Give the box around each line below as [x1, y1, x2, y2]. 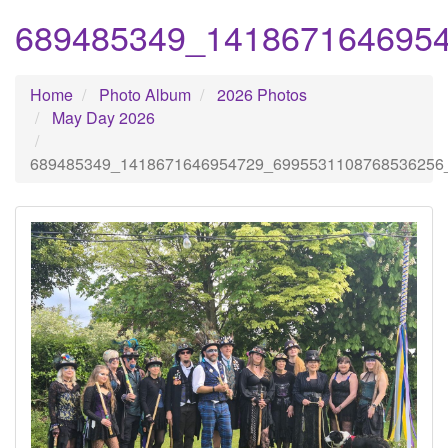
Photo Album [99, 82, 191, 106]
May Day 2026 [52, 105, 155, 129]
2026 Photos [217, 82, 307, 106]
